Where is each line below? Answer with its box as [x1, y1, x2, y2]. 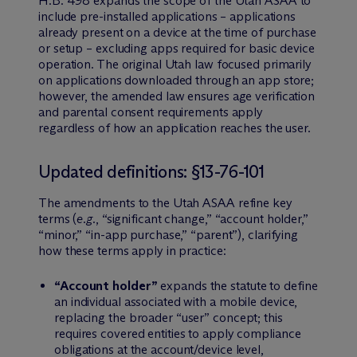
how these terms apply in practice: [38, 242, 226, 258]
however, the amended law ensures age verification [38, 88, 316, 104]
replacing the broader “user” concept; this [54, 309, 283, 325]
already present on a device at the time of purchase [38, 24, 316, 40]
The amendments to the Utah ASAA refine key [38, 194, 292, 210]
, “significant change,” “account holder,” [95, 210, 308, 226]
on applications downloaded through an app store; [38, 72, 315, 88]
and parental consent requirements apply [38, 104, 264, 120]
